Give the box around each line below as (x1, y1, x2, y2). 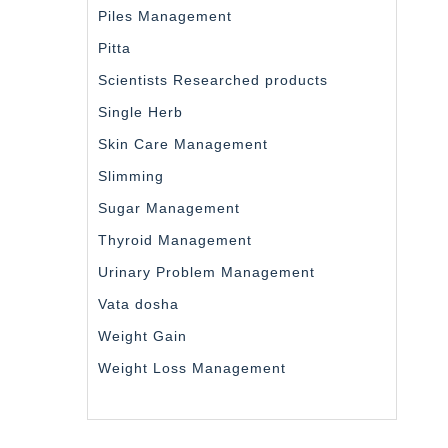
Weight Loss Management (98, 359, 286, 376)
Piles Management (98, 7, 232, 24)
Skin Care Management (98, 135, 268, 152)
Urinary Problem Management (98, 263, 315, 280)
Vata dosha (98, 295, 179, 312)
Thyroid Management (98, 231, 252, 248)
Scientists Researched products (98, 71, 328, 88)
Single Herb (98, 103, 183, 120)
